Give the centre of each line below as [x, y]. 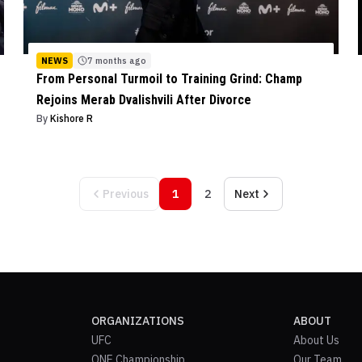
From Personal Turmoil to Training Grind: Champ [169, 78]
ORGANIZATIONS [137, 320]
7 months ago [116, 60]
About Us [316, 340]
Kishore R [71, 118]
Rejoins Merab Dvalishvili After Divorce [143, 99]
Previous [126, 194]
